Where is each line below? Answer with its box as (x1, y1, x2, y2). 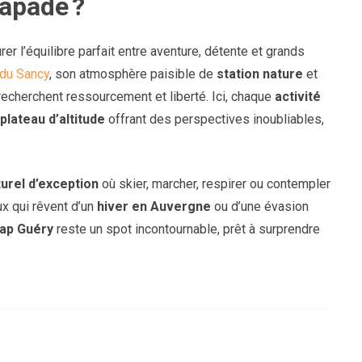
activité (275, 88, 321, 104)
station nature (217, 65, 303, 82)
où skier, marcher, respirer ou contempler (99, 175, 330, 192)
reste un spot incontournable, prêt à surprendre (53, 221, 320, 237)
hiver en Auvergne (97, 198, 211, 214)
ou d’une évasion (211, 198, 309, 214)
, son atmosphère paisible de (49, 65, 217, 82)
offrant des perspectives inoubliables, (105, 111, 324, 127)
